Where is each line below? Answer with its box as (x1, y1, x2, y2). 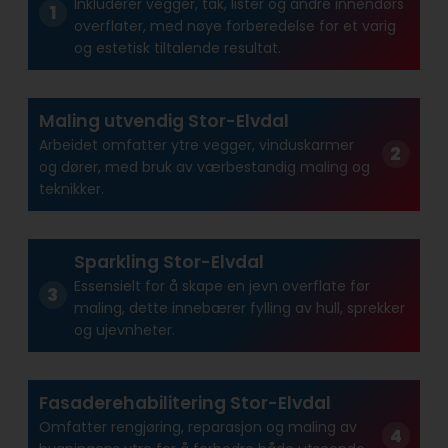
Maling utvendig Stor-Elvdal (38, 109, 289, 134)
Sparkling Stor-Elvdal (73, 250, 264, 275)
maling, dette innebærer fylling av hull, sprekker (73, 298, 405, 319)
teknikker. (38, 179, 104, 200)
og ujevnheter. (73, 320, 175, 341)
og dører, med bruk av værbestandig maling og (38, 157, 370, 178)
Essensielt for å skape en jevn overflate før (73, 276, 370, 297)
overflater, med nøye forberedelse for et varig (73, 16, 396, 37)
